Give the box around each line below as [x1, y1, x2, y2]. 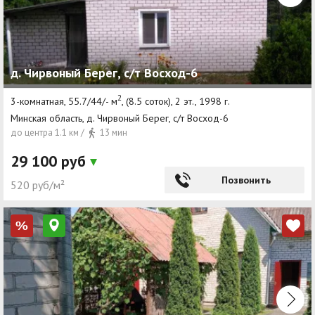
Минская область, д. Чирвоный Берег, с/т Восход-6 [11, 111, 229, 124]
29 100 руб [11, 150, 90, 171]
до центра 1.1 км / [11, 126, 86, 139]
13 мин [98, 126, 127, 139]
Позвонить [221, 173, 271, 186]
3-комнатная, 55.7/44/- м [11, 94, 117, 108]
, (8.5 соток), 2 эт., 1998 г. [122, 94, 230, 108]
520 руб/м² [11, 177, 65, 192]
